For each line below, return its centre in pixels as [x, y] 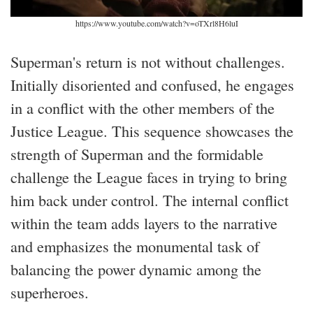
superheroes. [50, 292]
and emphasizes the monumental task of [135, 246]
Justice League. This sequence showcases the [152, 130]
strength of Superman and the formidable [137, 153]
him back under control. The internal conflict [150, 199]
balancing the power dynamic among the [136, 269]
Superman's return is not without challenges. [148, 61]
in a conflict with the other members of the [143, 107]
